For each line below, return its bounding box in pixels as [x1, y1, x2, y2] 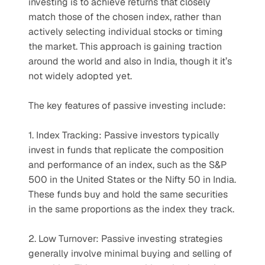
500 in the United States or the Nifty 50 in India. [28, 173, 236, 186]
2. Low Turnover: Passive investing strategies [28, 232, 222, 245]
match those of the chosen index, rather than [28, 11, 221, 23]
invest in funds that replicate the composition [28, 144, 224, 156]
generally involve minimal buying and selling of [28, 247, 232, 260]
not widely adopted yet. [28, 70, 132, 82]
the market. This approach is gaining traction [28, 40, 222, 53]
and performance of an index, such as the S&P [28, 159, 227, 171]
